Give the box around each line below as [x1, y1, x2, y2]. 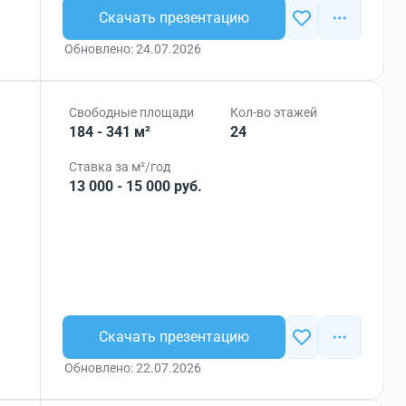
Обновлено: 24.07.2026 [64, 42, 202, 56]
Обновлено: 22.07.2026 [64, 361, 202, 375]
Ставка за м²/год [69, 159, 171, 174]
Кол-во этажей [230, 105, 318, 120]
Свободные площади [69, 105, 195, 120]
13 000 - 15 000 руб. [69, 178, 203, 195]
